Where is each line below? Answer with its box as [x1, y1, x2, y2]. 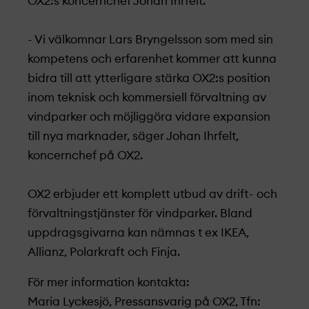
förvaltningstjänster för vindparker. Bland [28, 208, 252, 219]
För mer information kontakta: [28, 277, 190, 288]
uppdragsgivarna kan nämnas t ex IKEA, [28, 227, 249, 239]
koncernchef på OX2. [28, 150, 143, 161]
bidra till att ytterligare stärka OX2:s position [28, 72, 270, 84]
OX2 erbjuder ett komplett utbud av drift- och [28, 188, 277, 200]
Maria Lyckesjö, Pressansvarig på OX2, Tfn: [28, 296, 261, 308]
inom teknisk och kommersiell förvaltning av [28, 92, 266, 103]
